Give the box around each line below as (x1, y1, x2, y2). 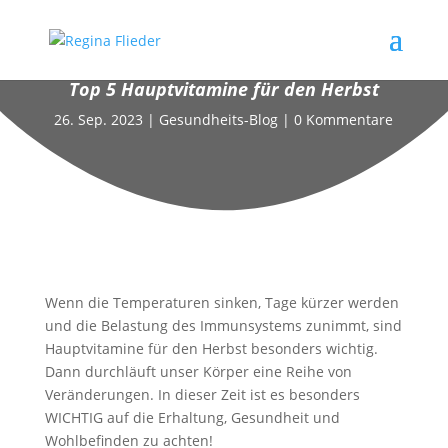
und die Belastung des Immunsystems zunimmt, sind (44, 316, 402, 335)
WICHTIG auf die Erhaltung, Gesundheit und (44, 408, 340, 427)
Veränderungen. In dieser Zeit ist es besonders (44, 385, 360, 404)
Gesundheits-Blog (159, 110, 279, 129)
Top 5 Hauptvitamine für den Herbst (68, 77, 379, 101)
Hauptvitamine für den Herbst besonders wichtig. (44, 339, 378, 358)
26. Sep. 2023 (54, 110, 144, 129)
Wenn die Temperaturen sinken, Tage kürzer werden (44, 293, 399, 312)
